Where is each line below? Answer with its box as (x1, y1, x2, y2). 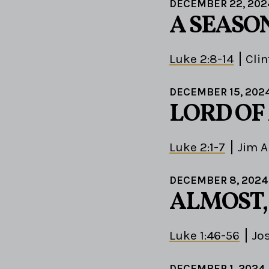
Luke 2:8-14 (169, 52, 234, 67)
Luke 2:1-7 (169, 140, 225, 155)
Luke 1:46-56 (169, 228, 240, 243)
